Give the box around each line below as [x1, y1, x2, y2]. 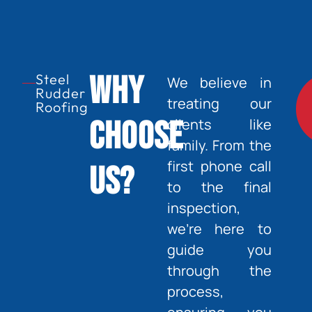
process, [166, 282, 224, 302]
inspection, [166, 198, 240, 218]
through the [166, 261, 272, 281]
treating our [166, 94, 272, 114]
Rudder [35, 84, 86, 102]
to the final [166, 178, 272, 197]
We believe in [166, 73, 272, 93]
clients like [166, 115, 272, 134]
